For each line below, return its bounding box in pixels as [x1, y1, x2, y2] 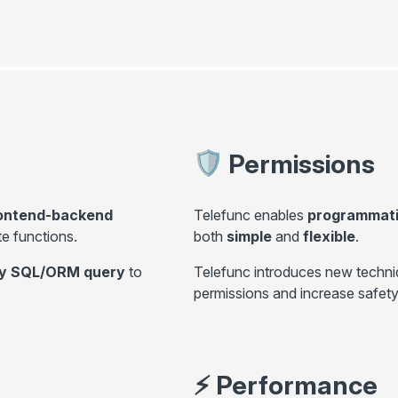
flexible [303, 227, 355, 245]
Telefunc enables [194, 205, 307, 224]
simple [227, 227, 272, 245]
